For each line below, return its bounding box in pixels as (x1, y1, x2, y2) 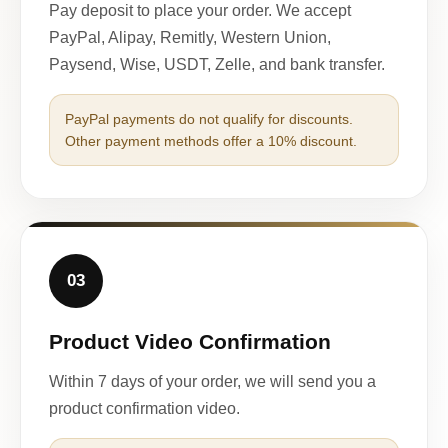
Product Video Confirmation (49, 329, 331, 353)
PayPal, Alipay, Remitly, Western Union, (49, 28, 331, 46)
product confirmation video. (49, 399, 240, 417)
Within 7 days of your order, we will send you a (49, 372, 376, 390)
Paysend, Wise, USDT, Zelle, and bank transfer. (49, 55, 385, 73)
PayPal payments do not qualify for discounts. (65, 110, 353, 127)
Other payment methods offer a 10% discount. (65, 132, 357, 149)
